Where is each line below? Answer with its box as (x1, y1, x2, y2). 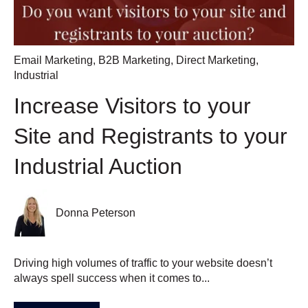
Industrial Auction (14, 153, 182, 179)
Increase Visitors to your (14, 93, 251, 118)
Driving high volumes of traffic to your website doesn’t (14, 257, 272, 269)
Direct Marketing (176, 54, 256, 66)
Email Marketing (14, 54, 93, 66)
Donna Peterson (56, 206, 136, 219)
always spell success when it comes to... (14, 272, 210, 285)
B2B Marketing (98, 54, 170, 66)
